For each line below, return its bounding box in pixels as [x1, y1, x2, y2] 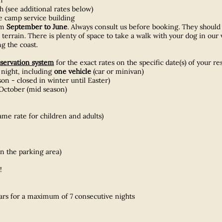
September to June [6, 22, 67, 31]
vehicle [68, 66, 93, 76]
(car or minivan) [93, 66, 144, 76]
